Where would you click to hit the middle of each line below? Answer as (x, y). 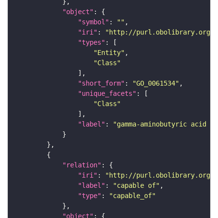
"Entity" (109, 53)
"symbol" (93, 22)
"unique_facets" (107, 94)
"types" (91, 43)
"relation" (82, 165)
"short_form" (101, 83)
